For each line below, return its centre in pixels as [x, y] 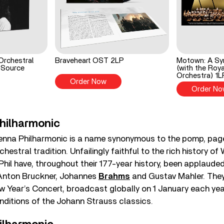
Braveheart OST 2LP [89, 61]
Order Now [88, 82]
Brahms [114, 176]
